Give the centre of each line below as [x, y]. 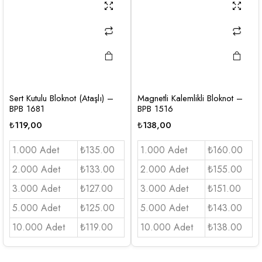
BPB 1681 [27, 108]
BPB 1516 [155, 108]
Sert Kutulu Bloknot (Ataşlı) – [61, 98]
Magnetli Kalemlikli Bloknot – [190, 98]
